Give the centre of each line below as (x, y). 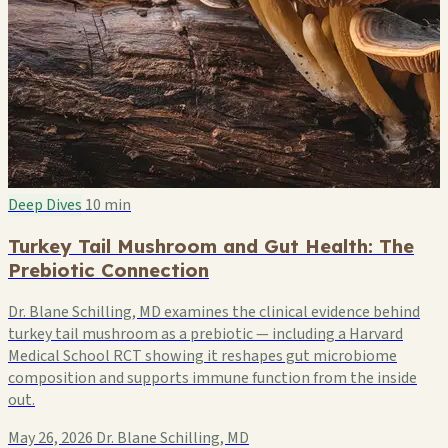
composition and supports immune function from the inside (212, 378)
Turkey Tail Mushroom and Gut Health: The (211, 246)
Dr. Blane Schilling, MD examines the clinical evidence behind (214, 312)
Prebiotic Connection (108, 270)
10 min (108, 204)
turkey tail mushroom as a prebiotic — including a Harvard (205, 334)
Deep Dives (45, 204)
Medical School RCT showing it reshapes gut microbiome (202, 356)
